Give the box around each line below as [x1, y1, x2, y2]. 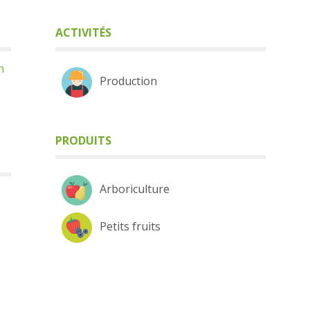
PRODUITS [55, 133, 111, 148]
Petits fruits [99, 219, 161, 234]
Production [99, 73, 157, 89]
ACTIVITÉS [55, 25, 111, 40]
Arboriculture [99, 181, 170, 197]
